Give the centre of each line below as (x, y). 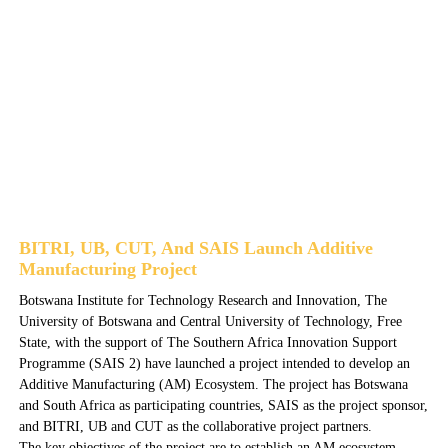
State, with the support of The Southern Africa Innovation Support (207, 343)
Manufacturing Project (107, 269)
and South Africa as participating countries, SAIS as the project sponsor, (223, 406)
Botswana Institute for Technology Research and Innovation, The (202, 301)
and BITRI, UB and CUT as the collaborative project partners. (195, 427)
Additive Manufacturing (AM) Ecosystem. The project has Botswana (213, 385)
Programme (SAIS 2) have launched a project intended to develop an (214, 364)
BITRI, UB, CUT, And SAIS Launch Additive (195, 248)
